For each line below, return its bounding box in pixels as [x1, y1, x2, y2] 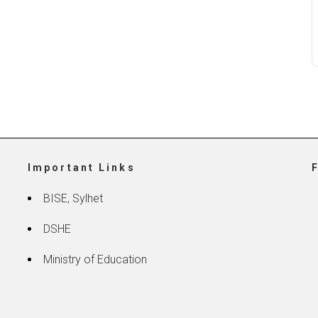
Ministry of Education [43, 252, 147, 266]
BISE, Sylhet [43, 191, 103, 205]
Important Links [27, 161, 136, 173]
